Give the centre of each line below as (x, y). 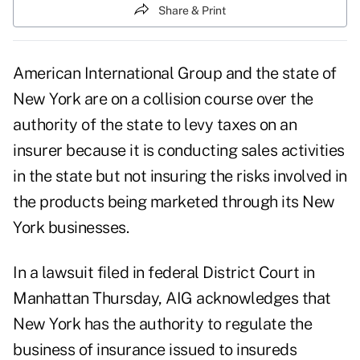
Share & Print (192, 10)
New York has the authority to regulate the (162, 324)
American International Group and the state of (175, 74)
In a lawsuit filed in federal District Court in (164, 273)
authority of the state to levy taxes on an (155, 125)
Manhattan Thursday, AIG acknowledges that (172, 299)
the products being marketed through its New (174, 202)
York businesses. (71, 228)
